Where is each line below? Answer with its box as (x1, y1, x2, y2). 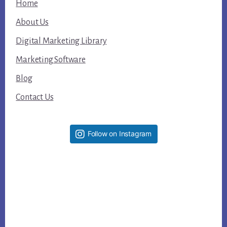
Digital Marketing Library (16, 36, 107, 46)
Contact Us (16, 92, 54, 102)
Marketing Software (16, 55, 86, 64)
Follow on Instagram (87, 129, 152, 138)
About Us (16, 17, 49, 27)
